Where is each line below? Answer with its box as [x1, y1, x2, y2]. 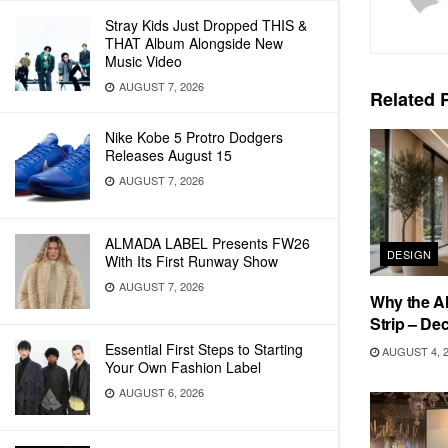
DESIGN [387, 246, 432, 263]
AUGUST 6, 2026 [116, 384, 204, 400]
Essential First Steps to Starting [105, 339, 303, 359]
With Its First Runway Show [105, 251, 278, 271]
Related [370, 85, 435, 112]
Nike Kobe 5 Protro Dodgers [105, 127, 283, 147]
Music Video [105, 51, 182, 71]
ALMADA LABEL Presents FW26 [105, 233, 310, 253]
